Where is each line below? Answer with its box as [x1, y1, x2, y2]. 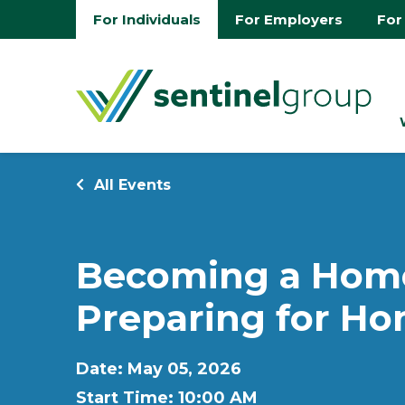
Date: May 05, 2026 [76, 359, 241, 379]
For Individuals [93, 11, 201, 28]
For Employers [235, 11, 343, 28]
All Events [89, 176, 171, 193]
